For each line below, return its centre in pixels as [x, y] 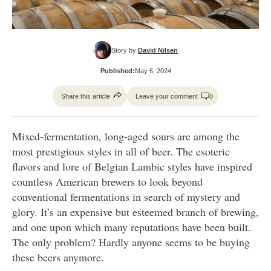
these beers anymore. [58, 257]
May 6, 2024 [153, 71]
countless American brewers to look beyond [107, 182]
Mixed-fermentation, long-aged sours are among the [126, 136]
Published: [117, 71]
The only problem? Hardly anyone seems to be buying [131, 242]
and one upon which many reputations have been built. [132, 227]
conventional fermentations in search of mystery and [126, 197]
